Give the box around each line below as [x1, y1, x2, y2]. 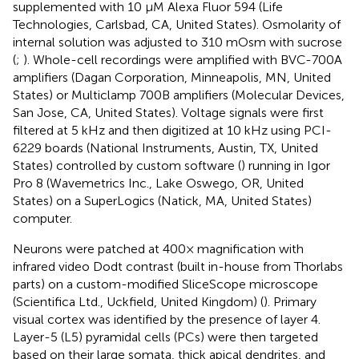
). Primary [264, 294, 317, 310]
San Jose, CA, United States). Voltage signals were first [13, 105, 324, 121]
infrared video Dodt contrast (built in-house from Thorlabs [13, 259, 343, 275]
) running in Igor [241, 158, 330, 174]
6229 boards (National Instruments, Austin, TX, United [13, 140, 318, 156]
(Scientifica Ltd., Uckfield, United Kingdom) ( [13, 294, 264, 310]
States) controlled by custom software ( [13, 158, 241, 174]
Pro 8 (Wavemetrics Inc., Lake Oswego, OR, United [13, 175, 304, 192]
